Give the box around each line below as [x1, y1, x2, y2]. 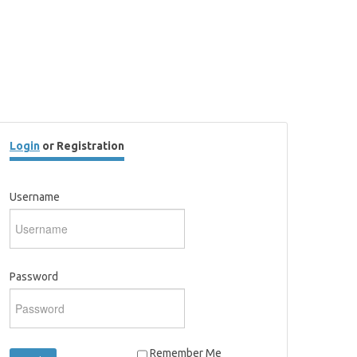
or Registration [40, 139, 124, 152]
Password [10, 270, 58, 283]
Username [10, 190, 60, 203]
